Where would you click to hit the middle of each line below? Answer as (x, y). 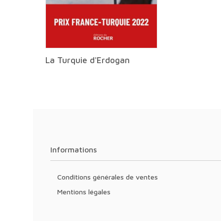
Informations (74, 149)
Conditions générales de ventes (110, 177)
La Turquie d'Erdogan (88, 60)
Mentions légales (87, 192)
